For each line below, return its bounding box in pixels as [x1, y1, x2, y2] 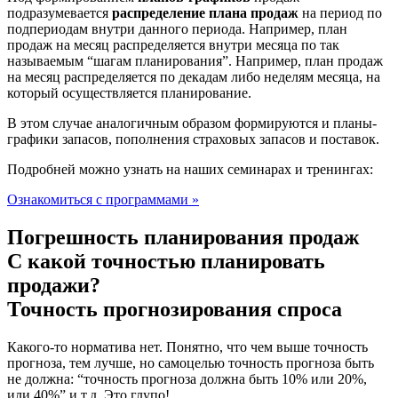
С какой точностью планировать [7, 250, 325, 274]
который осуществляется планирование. [7, 85, 251, 101]
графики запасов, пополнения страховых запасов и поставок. [7, 131, 379, 147]
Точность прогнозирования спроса [7, 298, 342, 322]
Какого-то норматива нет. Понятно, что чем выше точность [7, 339, 368, 355]
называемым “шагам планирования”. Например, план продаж [7, 53, 383, 69]
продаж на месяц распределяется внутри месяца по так [7, 37, 339, 53]
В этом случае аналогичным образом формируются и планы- [7, 115, 377, 131]
